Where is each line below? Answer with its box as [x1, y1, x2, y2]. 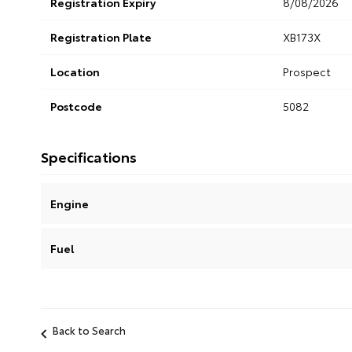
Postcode [50, 98, 102, 115]
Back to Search [53, 323, 126, 338]
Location [50, 64, 100, 80]
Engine [50, 196, 89, 212]
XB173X [282, 29, 321, 46]
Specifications [41, 146, 137, 167]
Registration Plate [50, 29, 152, 46]
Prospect [282, 64, 331, 80]
